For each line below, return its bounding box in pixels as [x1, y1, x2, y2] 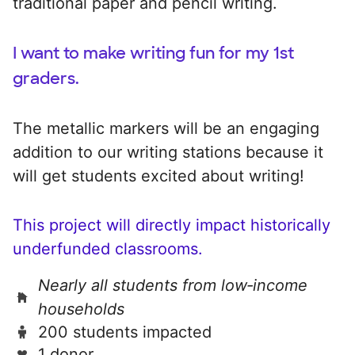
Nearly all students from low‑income [38, 275, 307, 295]
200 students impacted [38, 322, 212, 342]
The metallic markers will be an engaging [13, 118, 319, 138]
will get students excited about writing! [13, 166, 304, 185]
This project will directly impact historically [13, 215, 330, 235]
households [38, 299, 124, 319]
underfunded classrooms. [13, 239, 203, 258]
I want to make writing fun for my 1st [13, 42, 294, 63]
